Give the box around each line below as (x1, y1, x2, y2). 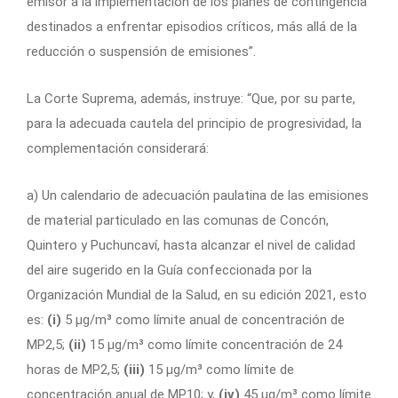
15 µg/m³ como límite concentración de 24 (86, 337, 342, 354)
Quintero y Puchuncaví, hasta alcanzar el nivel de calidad (27, 237, 355, 254)
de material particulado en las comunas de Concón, (27, 212, 329, 229)
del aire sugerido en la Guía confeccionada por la (27, 262, 312, 279)
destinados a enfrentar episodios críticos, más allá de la (27, 19, 357, 36)
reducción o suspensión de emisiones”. (27, 44, 256, 60)
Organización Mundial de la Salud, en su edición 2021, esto (27, 287, 367, 304)
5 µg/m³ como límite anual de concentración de (61, 312, 345, 329)
